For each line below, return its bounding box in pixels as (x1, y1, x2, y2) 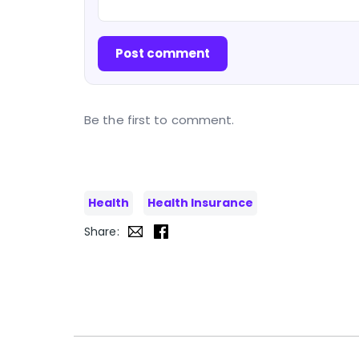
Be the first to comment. (84, 111, 235, 129)
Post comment (115, 45, 210, 63)
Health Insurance (147, 195, 253, 212)
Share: (84, 224, 119, 240)
